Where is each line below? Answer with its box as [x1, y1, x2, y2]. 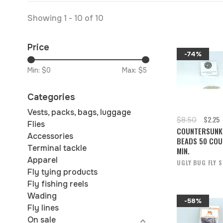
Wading [27, 191, 57, 201]
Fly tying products [27, 167, 98, 177]
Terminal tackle [27, 143, 87, 153]
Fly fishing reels [27, 179, 88, 189]
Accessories [27, 131, 73, 141]
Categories [27, 92, 75, 103]
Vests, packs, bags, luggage [27, 107, 131, 117]
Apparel [27, 155, 58, 165]
